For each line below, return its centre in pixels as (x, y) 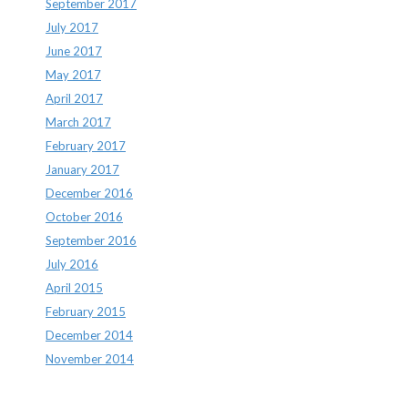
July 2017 (72, 27)
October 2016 (84, 216)
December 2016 (89, 193)
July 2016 (72, 264)
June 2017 (74, 51)
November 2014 (90, 358)
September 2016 (91, 240)
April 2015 (74, 287)
